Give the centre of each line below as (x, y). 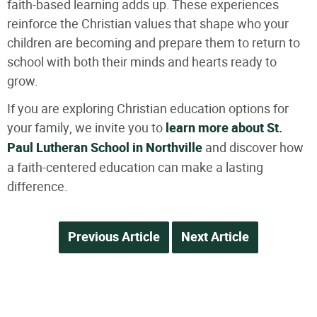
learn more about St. (223, 128)
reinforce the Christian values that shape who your (148, 23)
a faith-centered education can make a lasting (135, 167)
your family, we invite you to (85, 127)
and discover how (253, 147)
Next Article (215, 237)
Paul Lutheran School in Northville (105, 148)
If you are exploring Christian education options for (148, 108)
